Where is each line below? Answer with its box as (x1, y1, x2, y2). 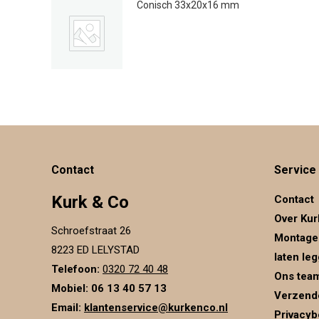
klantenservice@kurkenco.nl (84, 301, 228, 314)
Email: (51, 301, 81, 314)
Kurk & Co (51, 192, 129, 212)
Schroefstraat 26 (51, 224, 131, 237)
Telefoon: (51, 263, 100, 276)
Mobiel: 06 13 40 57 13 (51, 282, 167, 295)
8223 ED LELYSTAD (51, 244, 140, 256)
